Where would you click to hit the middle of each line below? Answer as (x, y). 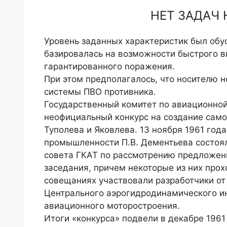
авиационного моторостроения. (112, 206)
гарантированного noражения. (109, 67)
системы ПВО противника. (100, 92)
